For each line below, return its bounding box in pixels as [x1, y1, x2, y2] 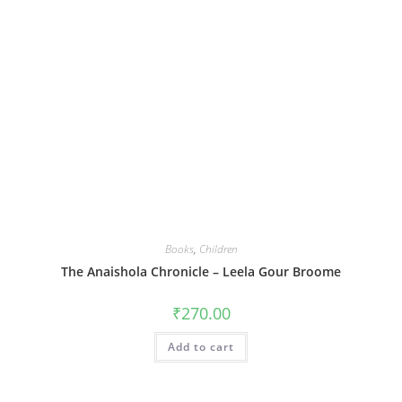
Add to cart [168, 339, 234, 355]
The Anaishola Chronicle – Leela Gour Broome [61, 263, 341, 281]
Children [198, 241, 238, 258]
